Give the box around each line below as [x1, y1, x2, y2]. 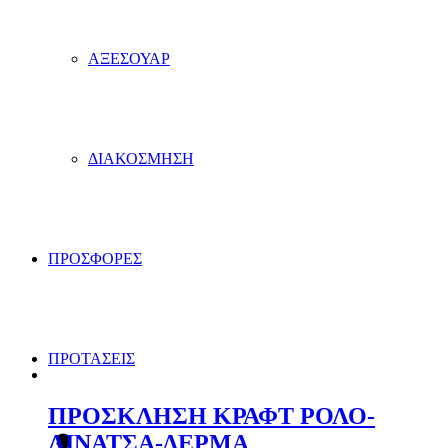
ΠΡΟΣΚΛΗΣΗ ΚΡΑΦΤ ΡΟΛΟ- [48, 403, 375, 430]
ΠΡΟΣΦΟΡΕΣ [48, 250, 142, 267]
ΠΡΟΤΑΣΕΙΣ [48, 350, 135, 367]
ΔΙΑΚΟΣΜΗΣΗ [88, 150, 194, 167]
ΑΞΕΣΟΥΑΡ [88, 50, 170, 67]
